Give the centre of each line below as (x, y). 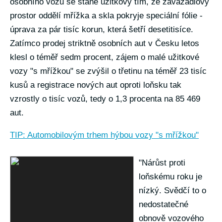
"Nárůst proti (162, 163)
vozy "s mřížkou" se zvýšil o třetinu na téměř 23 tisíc (108, 71)
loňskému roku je (170, 177)
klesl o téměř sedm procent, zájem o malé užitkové (105, 57)
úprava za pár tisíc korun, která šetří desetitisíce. (102, 29)
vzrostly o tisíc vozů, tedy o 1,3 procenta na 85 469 (105, 99)
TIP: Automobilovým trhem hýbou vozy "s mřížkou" (104, 135)
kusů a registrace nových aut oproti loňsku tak (96, 85)
